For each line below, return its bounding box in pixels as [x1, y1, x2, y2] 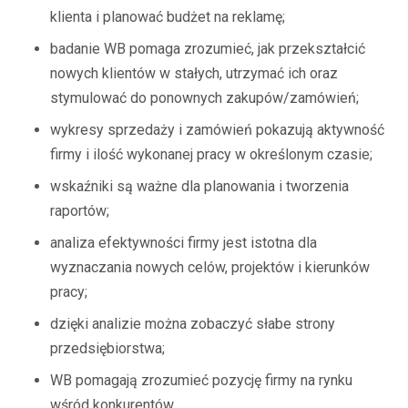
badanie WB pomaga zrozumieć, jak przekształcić [50, 40, 365, 57]
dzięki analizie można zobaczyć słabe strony [50, 315, 335, 332]
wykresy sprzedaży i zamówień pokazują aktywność [50, 121, 384, 138]
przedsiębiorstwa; [50, 340, 165, 357]
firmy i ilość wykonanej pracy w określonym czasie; [50, 146, 372, 163]
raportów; [50, 202, 109, 219]
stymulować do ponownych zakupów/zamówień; [50, 89, 359, 107]
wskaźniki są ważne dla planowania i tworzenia [50, 178, 349, 195]
